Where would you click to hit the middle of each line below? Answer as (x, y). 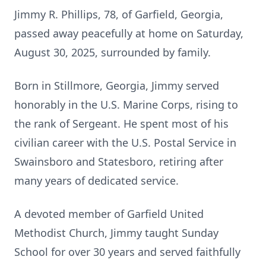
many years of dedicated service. (96, 180)
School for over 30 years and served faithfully (127, 252)
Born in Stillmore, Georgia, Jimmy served (117, 85)
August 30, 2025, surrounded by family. (113, 52)
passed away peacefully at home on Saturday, (129, 33)
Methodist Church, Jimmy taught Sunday (116, 233)
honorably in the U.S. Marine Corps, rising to (126, 104)
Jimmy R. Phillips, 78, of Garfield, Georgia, (119, 14)
